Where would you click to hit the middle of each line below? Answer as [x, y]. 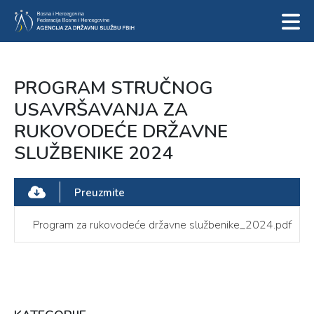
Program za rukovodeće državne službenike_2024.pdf [162, 225]
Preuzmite [100, 193]
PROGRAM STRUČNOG [114, 88]
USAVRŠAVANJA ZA [101, 110]
